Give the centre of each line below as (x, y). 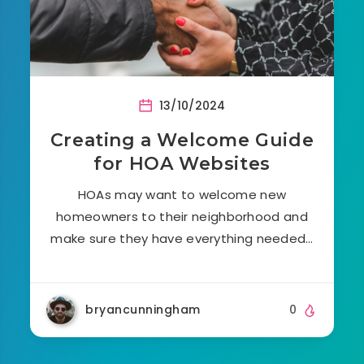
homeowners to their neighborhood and (182, 217)
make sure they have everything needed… (182, 239)
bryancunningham (143, 310)
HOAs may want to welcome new (182, 195)
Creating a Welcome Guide (182, 141)
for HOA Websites (182, 164)
